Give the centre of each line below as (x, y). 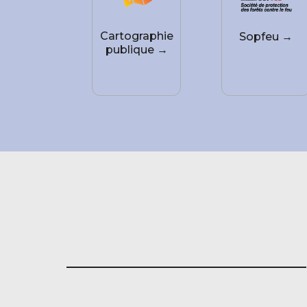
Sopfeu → (266, 37)
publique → (136, 50)
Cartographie (136, 36)
